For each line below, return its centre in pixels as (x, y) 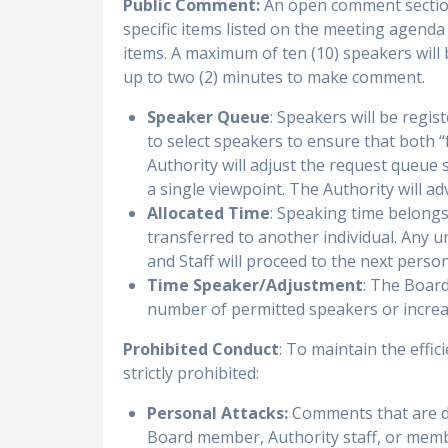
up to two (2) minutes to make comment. (274, 76)
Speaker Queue (209, 116)
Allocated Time (209, 212)
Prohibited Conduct (201, 348)
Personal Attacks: (218, 412)
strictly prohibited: (191, 372)
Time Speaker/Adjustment (255, 284)
